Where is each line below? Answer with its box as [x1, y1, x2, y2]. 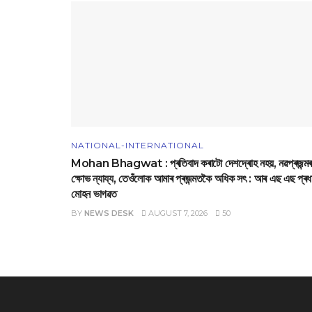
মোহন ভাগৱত [71, 187, 117, 201]
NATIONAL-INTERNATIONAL [71, 140, 204, 151]
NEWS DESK [84, 208, 134, 219]
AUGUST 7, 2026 [146, 208, 208, 219]
